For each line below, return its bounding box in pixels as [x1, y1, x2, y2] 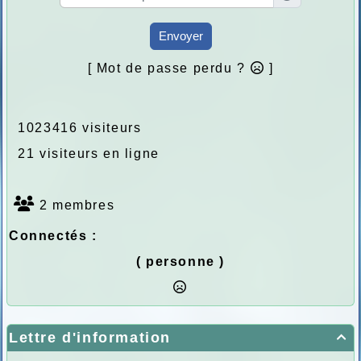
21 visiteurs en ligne [9, 147, 160, 161]
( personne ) [135, 255, 226, 269]
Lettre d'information [9, 330, 171, 346]
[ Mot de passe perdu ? [87, 61, 251, 76]
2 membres [35, 198, 115, 213]
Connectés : [9, 229, 98, 243]
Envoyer [158, 29, 203, 44]
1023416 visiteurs [9, 121, 142, 135]
